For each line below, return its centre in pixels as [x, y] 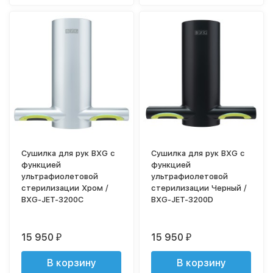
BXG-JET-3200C [53, 200]
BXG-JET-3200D [183, 200]
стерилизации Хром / [65, 188]
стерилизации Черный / [199, 188]
